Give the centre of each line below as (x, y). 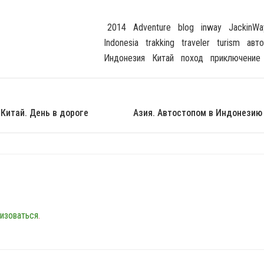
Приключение (235, 58)
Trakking (160, 42)
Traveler (196, 42)
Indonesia (121, 42)
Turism (228, 42)
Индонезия (124, 58)
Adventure (152, 27)
